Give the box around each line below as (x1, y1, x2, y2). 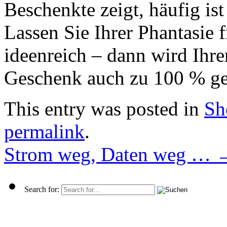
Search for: (24, 185, 59, 194)
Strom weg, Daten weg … (4, 143, 216, 166)
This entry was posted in (4, 98, 204, 120)
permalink (4, 121, 85, 143)
